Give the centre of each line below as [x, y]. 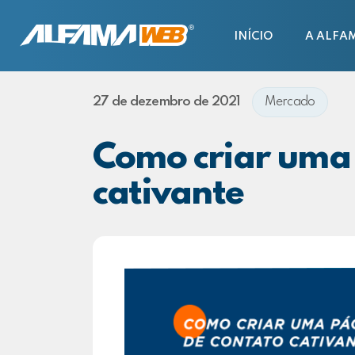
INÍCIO [254, 36]
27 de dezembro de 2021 [167, 102]
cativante [168, 194]
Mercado [290, 102]
